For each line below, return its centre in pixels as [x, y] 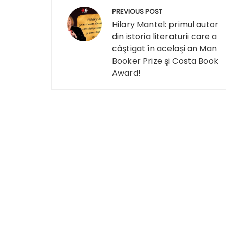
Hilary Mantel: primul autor [165, 24]
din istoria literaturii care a [165, 37]
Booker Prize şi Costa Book [165, 61]
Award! [126, 73]
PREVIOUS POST [137, 11]
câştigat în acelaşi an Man [164, 49]
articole [79, 45]
